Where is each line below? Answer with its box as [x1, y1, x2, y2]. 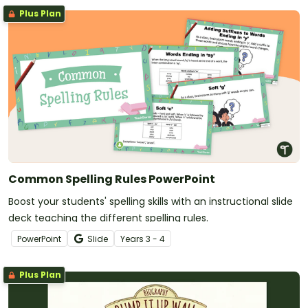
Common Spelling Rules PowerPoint [8, 171, 215, 188]
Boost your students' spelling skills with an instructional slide [8, 195, 293, 209]
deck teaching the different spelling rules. [8, 211, 208, 225]
